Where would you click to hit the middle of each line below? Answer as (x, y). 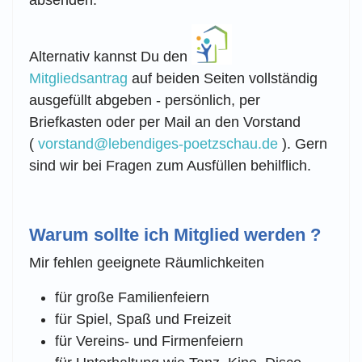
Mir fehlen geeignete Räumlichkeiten (147, 262)
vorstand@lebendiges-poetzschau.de (158, 143)
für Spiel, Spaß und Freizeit (143, 319)
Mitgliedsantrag (78, 78)
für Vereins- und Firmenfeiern (149, 341)
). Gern (303, 143)
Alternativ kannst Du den (110, 56)
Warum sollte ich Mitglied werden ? (175, 234)
